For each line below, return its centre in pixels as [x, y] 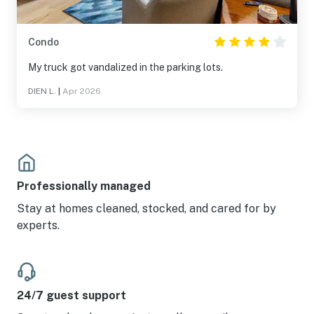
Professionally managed [84, 186]
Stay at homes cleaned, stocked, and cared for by [146, 209]
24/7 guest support [71, 295]
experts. [38, 225]
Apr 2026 [82, 91]
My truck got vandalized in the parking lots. [125, 67]
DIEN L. [42, 91]
